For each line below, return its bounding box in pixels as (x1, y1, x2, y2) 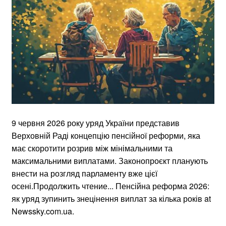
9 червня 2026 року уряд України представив (12, 117, 180, 129)
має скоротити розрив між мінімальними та (12, 142, 173, 154)
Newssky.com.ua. (12, 205, 74, 217)
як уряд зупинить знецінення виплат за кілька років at (12, 192, 211, 204)
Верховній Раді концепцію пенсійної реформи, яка (12, 129, 200, 141)
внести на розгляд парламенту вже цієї (12, 167, 157, 179)
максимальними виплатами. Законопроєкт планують (12, 154, 208, 166)
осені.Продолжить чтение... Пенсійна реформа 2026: (12, 180, 209, 192)
